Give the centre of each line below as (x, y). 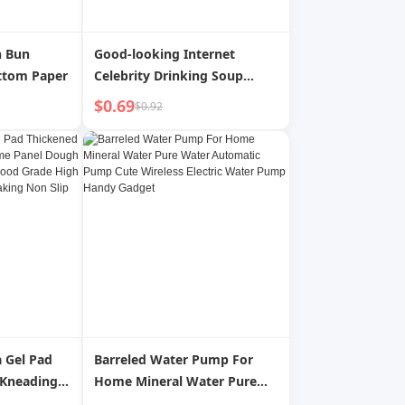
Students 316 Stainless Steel (181, 97)
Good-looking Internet (165, 54)
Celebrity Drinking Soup (169, 75)
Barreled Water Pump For (174, 359)
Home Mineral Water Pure (175, 381)
